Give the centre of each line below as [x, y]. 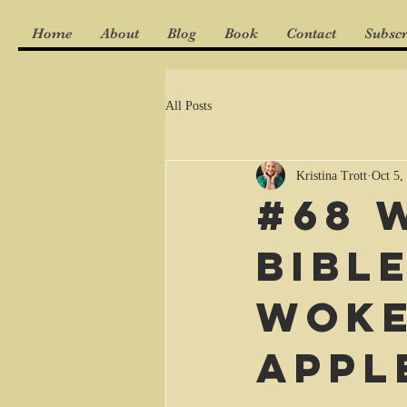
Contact [311, 34]
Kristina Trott [332, 175]
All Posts [189, 105]
